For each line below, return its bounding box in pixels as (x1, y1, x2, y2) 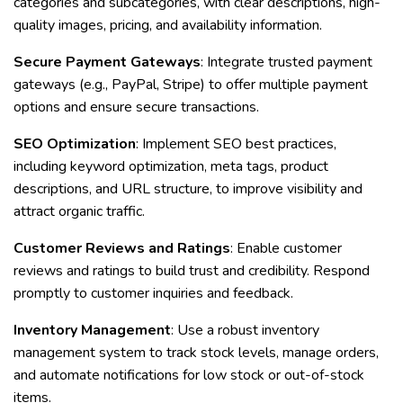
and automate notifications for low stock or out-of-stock (13, 365, 364, 385)
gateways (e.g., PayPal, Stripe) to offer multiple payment (13, 75, 368, 94)
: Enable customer (230, 238, 342, 258)
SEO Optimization (13, 134, 136, 154)
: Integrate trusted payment (201, 52, 372, 72)
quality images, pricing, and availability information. (13, 15, 322, 35)
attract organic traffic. (13, 201, 145, 221)
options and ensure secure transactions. (13, 97, 259, 117)
